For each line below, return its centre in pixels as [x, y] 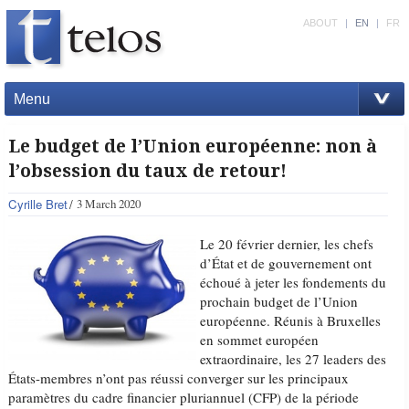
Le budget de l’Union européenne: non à [193, 147]
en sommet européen [260, 340]
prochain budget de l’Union [279, 301]
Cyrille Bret [38, 204]
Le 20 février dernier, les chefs [287, 244]
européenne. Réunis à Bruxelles [291, 320]
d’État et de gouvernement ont [286, 263]
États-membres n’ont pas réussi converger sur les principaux [179, 378]
